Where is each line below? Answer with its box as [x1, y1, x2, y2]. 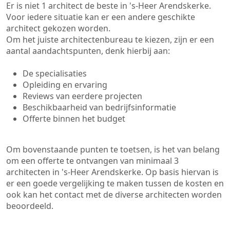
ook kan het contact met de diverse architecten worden [6, 189, 222, 200]
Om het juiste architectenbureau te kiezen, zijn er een [6, 34, 214, 45]
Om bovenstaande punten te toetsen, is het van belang [6, 144, 220, 155]
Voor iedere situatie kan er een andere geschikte [6, 11, 195, 23]
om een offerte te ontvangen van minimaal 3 [6, 155, 179, 166]
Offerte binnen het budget [23, 113, 125, 124]
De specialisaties [23, 68, 87, 79]
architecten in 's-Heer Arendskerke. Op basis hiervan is [6, 166, 219, 178]
